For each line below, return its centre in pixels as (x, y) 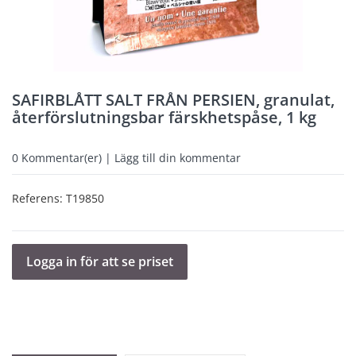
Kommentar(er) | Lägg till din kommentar (130, 158)
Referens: (39, 198)
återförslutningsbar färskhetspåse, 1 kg (164, 117)
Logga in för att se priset (100, 261)
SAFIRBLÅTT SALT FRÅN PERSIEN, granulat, (173, 100)
